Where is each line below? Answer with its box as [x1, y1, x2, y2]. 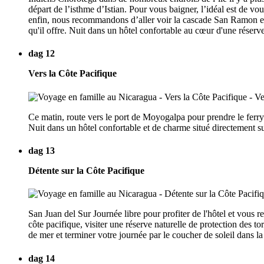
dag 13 [28, 146, 55, 156]
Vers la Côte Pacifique [28, 68, 117, 79]
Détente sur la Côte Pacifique [28, 166, 144, 176]
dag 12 [28, 48, 55, 59]
